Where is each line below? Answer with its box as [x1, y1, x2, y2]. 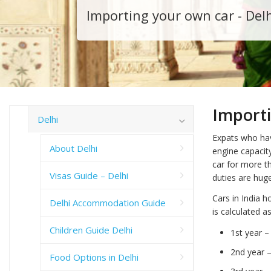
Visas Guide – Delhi [50, 169, 128, 181]
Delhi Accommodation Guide [50, 196, 166, 209]
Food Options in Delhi [50, 250, 139, 263]
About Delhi [50, 142, 97, 154]
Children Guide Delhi [50, 223, 132, 236]
